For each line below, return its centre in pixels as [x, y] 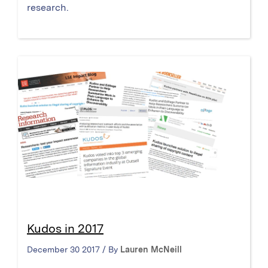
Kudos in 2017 [65, 228]
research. [48, 7]
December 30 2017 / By [74, 249]
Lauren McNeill [151, 249]
